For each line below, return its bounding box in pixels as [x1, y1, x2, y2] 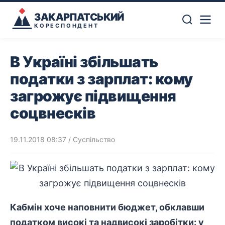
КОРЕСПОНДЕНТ [34, 22, 99, 29]
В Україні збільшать [10, 53, 158, 71]
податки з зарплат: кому [10, 70, 193, 88]
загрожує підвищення [10, 87, 176, 105]
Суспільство [73, 135, 115, 144]
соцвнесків [10, 104, 95, 122]
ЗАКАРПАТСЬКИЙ [34, 11, 124, 23]
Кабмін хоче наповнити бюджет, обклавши [10, 202, 204, 212]
